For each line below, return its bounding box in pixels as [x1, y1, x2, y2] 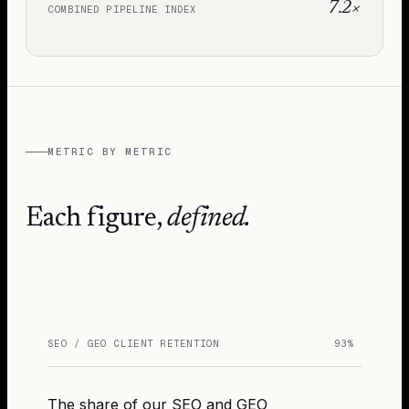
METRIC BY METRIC [47, 144, 173, 158]
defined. [167, 204, 251, 233]
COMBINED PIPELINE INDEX [48, 3, 197, 16]
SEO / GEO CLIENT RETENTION [47, 336, 220, 350]
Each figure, [26, 204, 168, 233]
